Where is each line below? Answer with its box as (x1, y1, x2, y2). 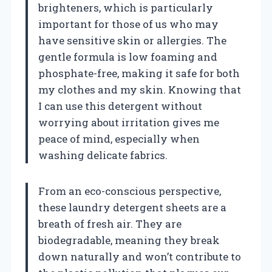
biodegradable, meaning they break (38, 233, 220, 247)
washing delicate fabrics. (38, 148, 168, 162)
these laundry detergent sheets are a (38, 200, 226, 214)
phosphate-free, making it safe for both (38, 66, 240, 80)
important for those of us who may (38, 16, 219, 31)
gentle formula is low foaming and (38, 49, 217, 64)
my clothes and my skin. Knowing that (38, 82, 241, 97)
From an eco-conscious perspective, (38, 183, 221, 198)
